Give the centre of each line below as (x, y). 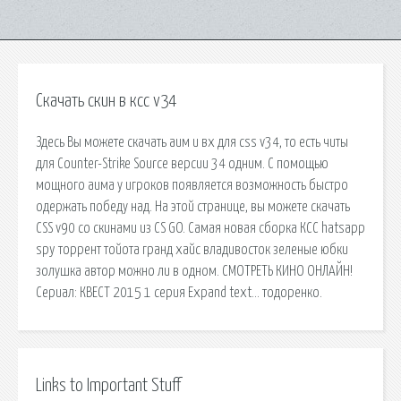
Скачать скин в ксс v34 (106, 101)
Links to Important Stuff (108, 385)
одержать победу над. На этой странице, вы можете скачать (193, 206)
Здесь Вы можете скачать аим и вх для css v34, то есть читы (192, 142)
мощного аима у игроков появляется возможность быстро (192, 185)
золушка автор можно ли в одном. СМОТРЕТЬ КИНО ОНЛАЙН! (194, 271)
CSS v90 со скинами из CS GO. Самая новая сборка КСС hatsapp (200, 228)
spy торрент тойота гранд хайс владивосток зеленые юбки (192, 249)
